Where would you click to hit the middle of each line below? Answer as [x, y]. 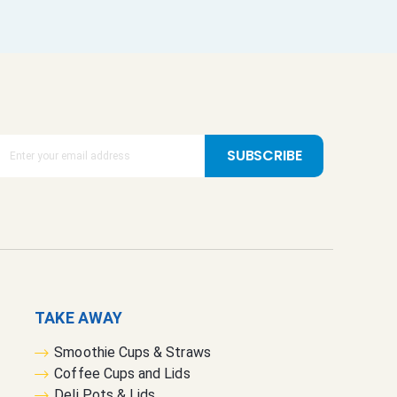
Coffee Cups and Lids [122, 374]
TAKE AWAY [78, 318]
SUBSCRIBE [265, 155]
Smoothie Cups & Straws [132, 353]
